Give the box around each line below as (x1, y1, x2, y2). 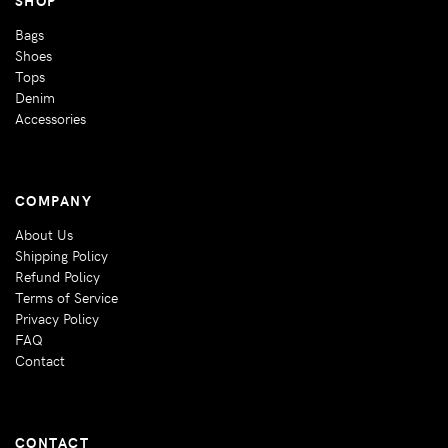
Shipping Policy (15, 244, 108, 265)
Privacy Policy (15, 307, 99, 328)
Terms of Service (15, 286, 118, 307)
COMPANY (15, 189, 93, 210)
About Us (15, 223, 73, 244)
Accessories (15, 107, 86, 128)
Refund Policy (15, 265, 100, 286)
